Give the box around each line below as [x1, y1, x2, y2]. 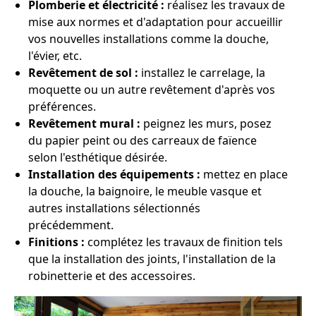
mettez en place [200, 166, 288, 182]
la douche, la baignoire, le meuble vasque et [28, 183, 262, 199]
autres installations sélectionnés [28, 200, 200, 216]
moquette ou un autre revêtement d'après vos [28, 81, 275, 97]
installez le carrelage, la [138, 64, 265, 80]
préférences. [28, 98, 96, 114]
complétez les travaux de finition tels [85, 233, 283, 250]
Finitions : [28, 233, 85, 250]
